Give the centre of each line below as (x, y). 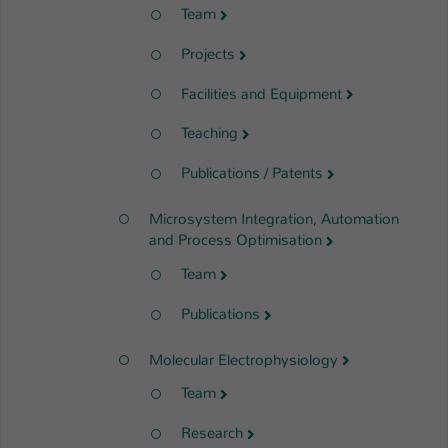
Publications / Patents (252, 172)
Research (212, 433)
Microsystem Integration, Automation (274, 218)
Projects (208, 53)
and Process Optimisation (235, 240)
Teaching (209, 133)
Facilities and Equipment (261, 93)
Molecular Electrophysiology (243, 359)
